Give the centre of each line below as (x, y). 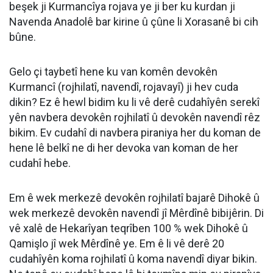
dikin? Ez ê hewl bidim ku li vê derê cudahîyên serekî (134, 102)
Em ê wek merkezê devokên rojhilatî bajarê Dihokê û (134, 198)
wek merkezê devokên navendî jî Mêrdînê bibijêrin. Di (136, 213)
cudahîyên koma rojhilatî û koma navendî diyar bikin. (133, 259)
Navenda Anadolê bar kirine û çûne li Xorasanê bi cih (134, 22)
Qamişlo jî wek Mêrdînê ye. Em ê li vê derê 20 (117, 244)
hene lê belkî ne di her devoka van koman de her (124, 148)
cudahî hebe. (40, 163)
